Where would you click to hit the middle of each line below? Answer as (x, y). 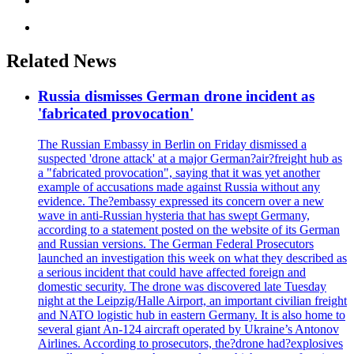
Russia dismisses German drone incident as (176, 96)
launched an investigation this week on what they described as (192, 258)
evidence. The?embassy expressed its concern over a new (181, 201)
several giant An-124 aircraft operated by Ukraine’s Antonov (188, 329)
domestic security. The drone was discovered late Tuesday (182, 286)
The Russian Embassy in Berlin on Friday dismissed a (172, 144)
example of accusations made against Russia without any (179, 186)
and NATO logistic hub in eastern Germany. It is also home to (192, 314)
